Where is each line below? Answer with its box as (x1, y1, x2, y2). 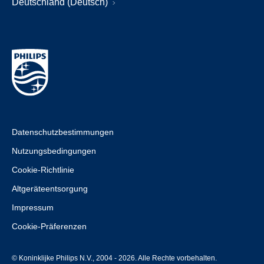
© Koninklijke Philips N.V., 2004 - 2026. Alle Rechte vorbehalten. (12, 253, 217, 262)
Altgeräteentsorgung (12, 183, 88, 193)
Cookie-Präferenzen (12, 221, 87, 231)
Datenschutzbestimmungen (12, 127, 114, 137)
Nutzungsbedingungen (12, 146, 96, 156)
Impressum (12, 202, 54, 212)
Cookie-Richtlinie (12, 164, 74, 174)
